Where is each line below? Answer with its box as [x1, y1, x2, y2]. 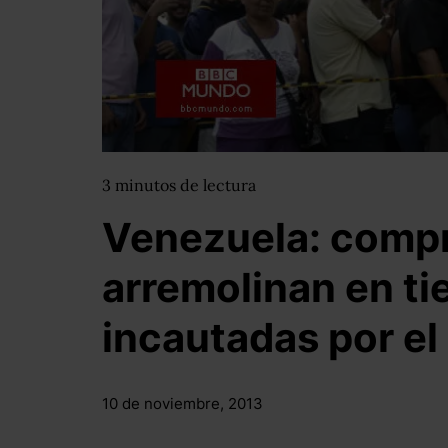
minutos [115, 175, 180, 195]
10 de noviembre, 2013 [102, 394, 263, 413]
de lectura [180, 175, 256, 195]
